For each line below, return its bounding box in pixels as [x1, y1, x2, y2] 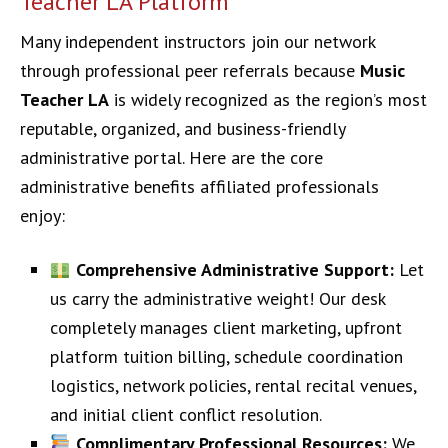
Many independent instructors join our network [20, 30, 375, 53]
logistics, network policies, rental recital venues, [50, 374, 416, 397]
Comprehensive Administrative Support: [75, 258, 394, 281]
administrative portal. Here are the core [20, 146, 323, 169]
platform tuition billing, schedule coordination [50, 345, 403, 368]
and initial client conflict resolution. [50, 403, 322, 426]
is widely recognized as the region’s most [109, 88, 427, 111]
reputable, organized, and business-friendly [20, 117, 345, 140]
